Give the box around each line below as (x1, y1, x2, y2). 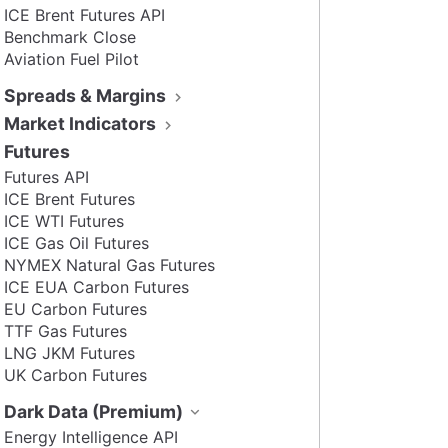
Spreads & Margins (4, 84, 170, 106)
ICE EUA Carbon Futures (4, 276, 189, 297)
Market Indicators (4, 112, 160, 134)
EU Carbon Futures (4, 298, 147, 319)
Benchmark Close (4, 26, 136, 47)
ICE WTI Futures (4, 210, 124, 231)
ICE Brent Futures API (4, 4, 165, 25)
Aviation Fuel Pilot (4, 48, 139, 69)
